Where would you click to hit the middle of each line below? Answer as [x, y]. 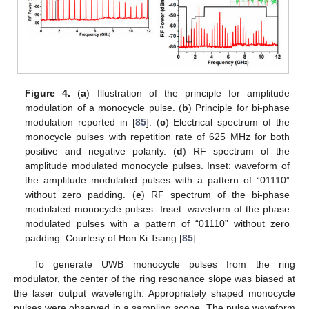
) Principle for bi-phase [239, 107]
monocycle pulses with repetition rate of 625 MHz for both [157, 136]
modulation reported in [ [80, 122]
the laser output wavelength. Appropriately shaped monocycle [154, 293]
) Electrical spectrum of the [227, 122]
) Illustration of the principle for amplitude [188, 93]
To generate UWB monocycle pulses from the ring [164, 264]
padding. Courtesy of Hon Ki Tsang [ [104, 238]
